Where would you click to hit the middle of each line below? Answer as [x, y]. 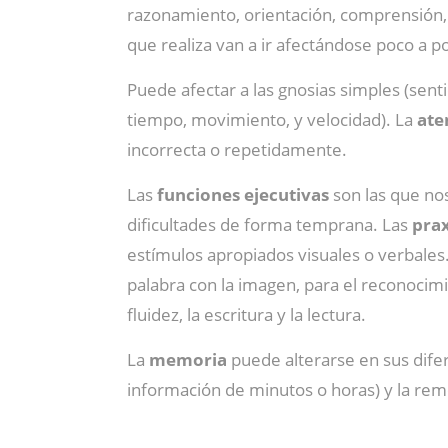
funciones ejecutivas [243, 194]
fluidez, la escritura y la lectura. [246, 314]
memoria [188, 359]
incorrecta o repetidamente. [237, 149]
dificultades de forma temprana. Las [269, 224]
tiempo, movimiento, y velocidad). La [272, 119]
